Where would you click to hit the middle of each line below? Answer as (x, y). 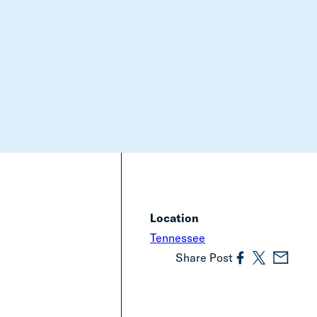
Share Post (204, 258)
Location (175, 218)
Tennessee (178, 238)
